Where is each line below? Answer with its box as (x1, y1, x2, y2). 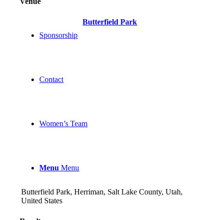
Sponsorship (39, 31, 78, 39)
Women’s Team (39, 119, 88, 128)
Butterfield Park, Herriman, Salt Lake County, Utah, (21, 188, 183, 196)
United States (21, 196, 63, 205)
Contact (39, 75, 64, 83)
